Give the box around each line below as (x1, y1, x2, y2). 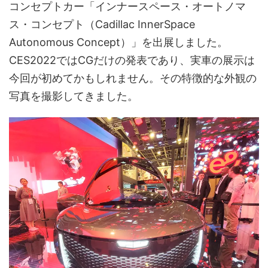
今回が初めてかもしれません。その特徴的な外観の (9, 72, 257, 84)
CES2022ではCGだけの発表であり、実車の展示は (9, 54, 255, 66)
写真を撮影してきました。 (9, 90, 138, 102)
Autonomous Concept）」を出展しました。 (9, 36, 228, 48)
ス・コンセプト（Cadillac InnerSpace (9, 18, 195, 31)
